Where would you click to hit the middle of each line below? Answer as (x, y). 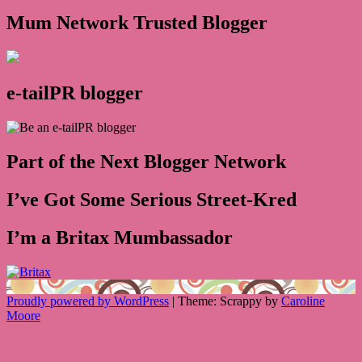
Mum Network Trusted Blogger (137, 23)
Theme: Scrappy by (229, 301)
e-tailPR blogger (75, 93)
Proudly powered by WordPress (88, 301)
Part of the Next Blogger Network (146, 161)
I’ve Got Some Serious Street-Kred (152, 199)
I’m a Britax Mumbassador (120, 237)
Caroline (303, 301)
